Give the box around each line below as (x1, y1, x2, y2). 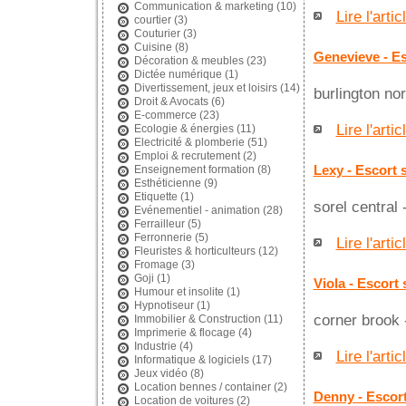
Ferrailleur (133, 218, 185, 229)
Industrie (133, 341, 177, 352)
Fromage (133, 259, 179, 270)
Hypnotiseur (133, 300, 194, 311)
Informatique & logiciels (133, 354, 249, 365)
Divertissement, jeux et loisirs (133, 82, 277, 93)
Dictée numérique (133, 69, 222, 80)
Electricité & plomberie (133, 137, 245, 148)
